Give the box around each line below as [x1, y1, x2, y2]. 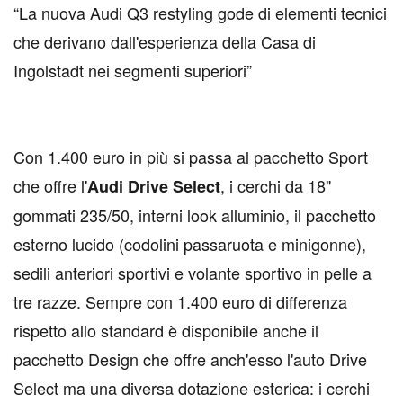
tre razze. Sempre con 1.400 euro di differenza [13, 290, 347, 313]
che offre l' [13, 174, 87, 197]
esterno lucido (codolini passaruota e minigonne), [13, 232, 366, 255]
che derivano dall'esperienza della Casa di [13, 30, 316, 53]
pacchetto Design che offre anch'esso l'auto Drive [13, 347, 367, 371]
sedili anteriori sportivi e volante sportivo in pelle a [13, 261, 372, 284]
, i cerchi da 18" [220, 174, 331, 197]
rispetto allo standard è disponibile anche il [13, 318, 318, 342]
